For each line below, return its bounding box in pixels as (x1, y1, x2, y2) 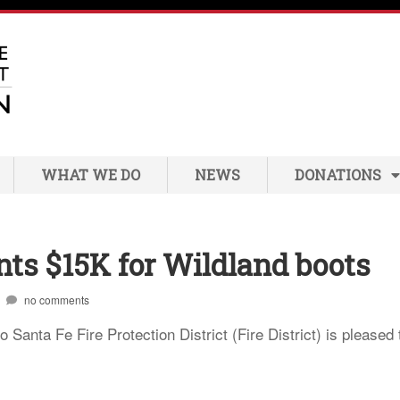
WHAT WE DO (41, 164, 140, 184)
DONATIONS (295, 164, 381, 184)
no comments (23, 291, 89, 307)
